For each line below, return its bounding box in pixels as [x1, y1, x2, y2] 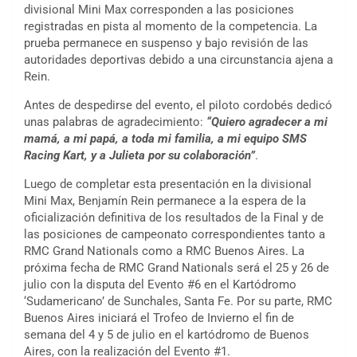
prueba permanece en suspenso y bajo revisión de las [24, 36, 308, 51]
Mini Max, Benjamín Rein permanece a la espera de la [24, 194, 306, 209]
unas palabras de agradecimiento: [24, 115, 206, 130]
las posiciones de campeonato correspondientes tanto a [24, 227, 325, 242]
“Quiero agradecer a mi [206, 115, 328, 130]
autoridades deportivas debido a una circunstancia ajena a [24, 53, 333, 68]
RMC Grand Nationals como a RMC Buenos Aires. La [24, 244, 304, 259]
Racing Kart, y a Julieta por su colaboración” [24, 148, 255, 163]
